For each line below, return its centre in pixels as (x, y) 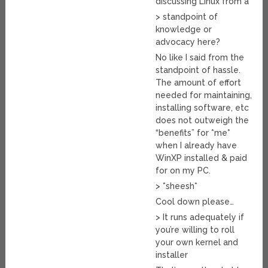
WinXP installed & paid (202, 158)
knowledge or (184, 30)
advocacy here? (188, 42)
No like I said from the (200, 58)
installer (172, 255)
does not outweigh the (202, 121)
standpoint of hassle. (198, 70)
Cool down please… (195, 202)
